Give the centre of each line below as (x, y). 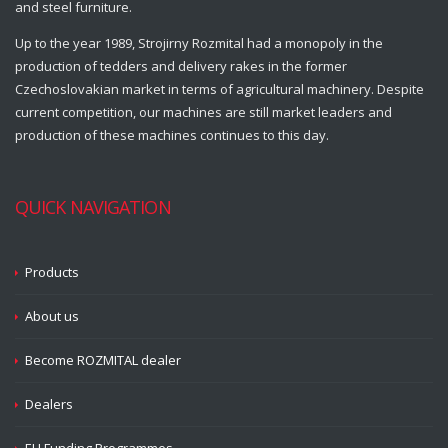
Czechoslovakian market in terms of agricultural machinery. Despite (219, 89)
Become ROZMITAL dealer (103, 360)
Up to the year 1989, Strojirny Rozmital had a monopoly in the (199, 43)
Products (52, 272)
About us (52, 316)
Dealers (49, 404)
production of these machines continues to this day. (172, 135)
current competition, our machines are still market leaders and (203, 112)
